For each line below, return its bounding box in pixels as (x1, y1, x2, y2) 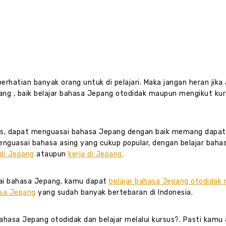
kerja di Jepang (68, 150, 122, 159)
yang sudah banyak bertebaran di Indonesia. (35, 188, 193, 197)
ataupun (34, 150, 68, 159)
